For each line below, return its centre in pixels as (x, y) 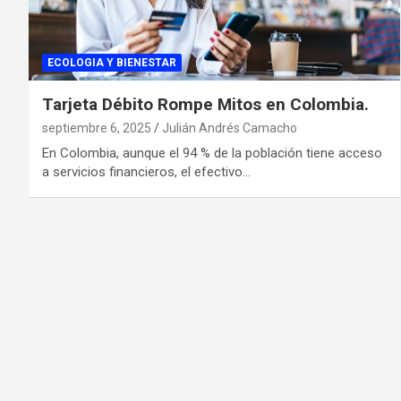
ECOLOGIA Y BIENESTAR (112, 62)
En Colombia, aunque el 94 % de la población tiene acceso (212, 153)
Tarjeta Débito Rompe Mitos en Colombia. (205, 104)
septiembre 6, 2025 (97, 128)
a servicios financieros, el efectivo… (146, 171)
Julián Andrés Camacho (230, 128)
